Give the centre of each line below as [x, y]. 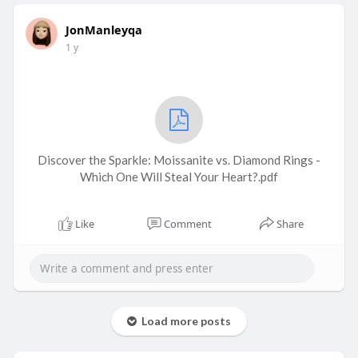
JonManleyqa [103, 30]
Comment [187, 224]
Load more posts [183, 321]
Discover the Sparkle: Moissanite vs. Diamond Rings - [179, 160]
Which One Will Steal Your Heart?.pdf [179, 177]
